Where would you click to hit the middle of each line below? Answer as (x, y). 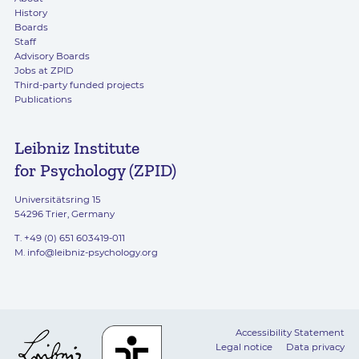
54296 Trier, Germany (64, 214)
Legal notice (244, 347)
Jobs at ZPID (44, 71)
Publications (43, 100)
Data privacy (316, 347)
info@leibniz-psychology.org (92, 252)
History (30, 13)
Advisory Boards (52, 56)
